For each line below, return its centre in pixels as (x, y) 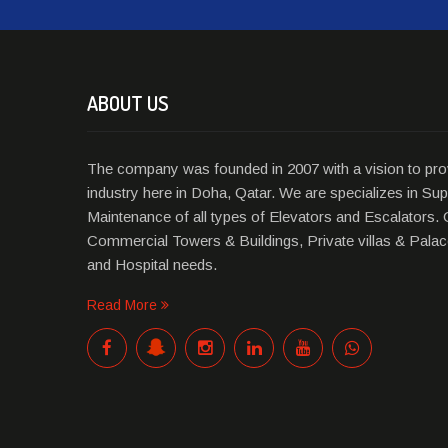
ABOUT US (128, 103)
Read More (124, 305)
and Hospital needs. (152, 264)
